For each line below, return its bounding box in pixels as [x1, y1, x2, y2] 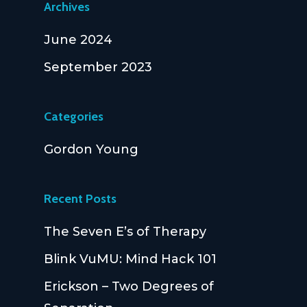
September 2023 [44, 60, 152, 75]
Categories [44, 109, 103, 125]
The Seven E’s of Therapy [44, 224, 206, 240]
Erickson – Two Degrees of [44, 279, 214, 295]
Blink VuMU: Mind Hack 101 [44, 251, 217, 267]
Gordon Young [44, 142, 138, 158]
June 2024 [44, 32, 112, 48]
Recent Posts [44, 191, 116, 207]
